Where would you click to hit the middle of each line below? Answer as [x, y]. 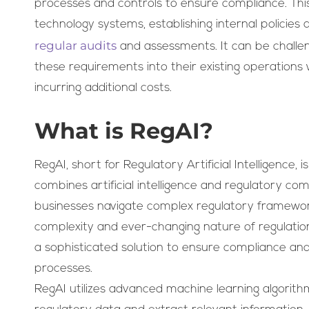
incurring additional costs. [103, 88]
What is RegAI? [124, 131]
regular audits [76, 46]
